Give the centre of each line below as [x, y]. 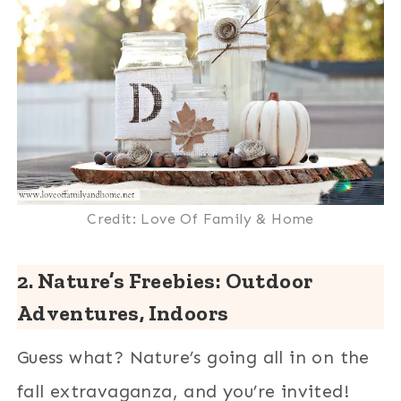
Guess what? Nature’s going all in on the [193, 357]
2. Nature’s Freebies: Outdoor [165, 280]
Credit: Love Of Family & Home [200, 218]
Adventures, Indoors [123, 312]
